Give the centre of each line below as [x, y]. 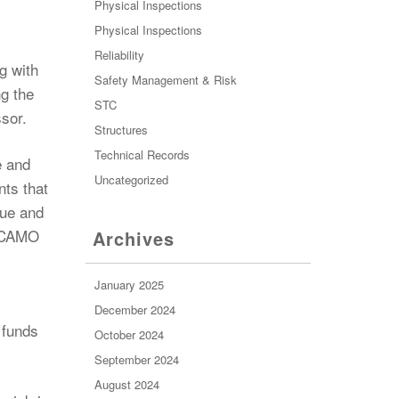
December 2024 [134, 309]
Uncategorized [131, 179]
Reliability [119, 55]
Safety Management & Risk [165, 80]
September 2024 [136, 359]
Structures [121, 130]
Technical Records [142, 155]
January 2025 [129, 285]
